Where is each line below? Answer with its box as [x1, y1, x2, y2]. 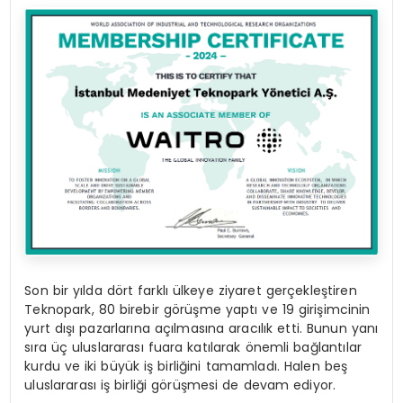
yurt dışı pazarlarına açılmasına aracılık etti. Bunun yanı [24, 318, 379, 337]
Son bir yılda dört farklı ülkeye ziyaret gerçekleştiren [24, 281, 357, 300]
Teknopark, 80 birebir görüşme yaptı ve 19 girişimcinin [24, 300, 371, 318]
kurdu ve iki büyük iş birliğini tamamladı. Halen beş [24, 356, 348, 375]
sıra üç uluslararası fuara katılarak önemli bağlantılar [24, 337, 362, 356]
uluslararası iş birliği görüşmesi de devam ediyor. [24, 375, 336, 394]
